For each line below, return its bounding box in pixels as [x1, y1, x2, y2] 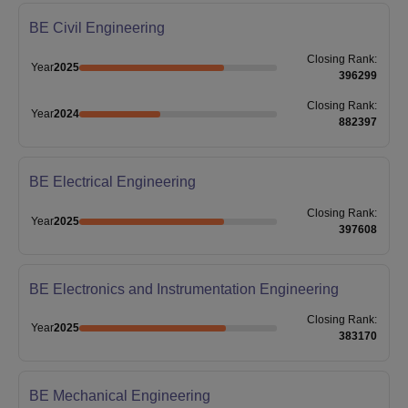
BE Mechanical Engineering [28, 388, 210, 404]
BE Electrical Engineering [28, 173, 196, 189]
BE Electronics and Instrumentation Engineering [28, 280, 339, 297]
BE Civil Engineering [28, 19, 165, 36]
